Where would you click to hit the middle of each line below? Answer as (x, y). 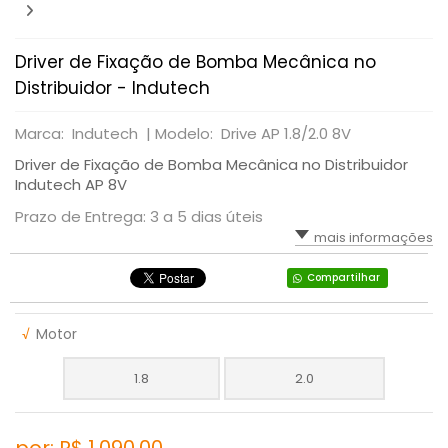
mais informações (373, 237)
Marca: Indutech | (85, 133)
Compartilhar (343, 277)
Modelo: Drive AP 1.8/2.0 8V (253, 133)
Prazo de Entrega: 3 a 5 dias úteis (139, 216)
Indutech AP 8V (71, 184)
